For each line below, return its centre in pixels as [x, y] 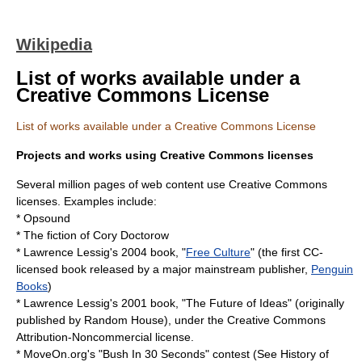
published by [50, 320]
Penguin [332, 269]
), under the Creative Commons [245, 320]
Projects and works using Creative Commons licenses [165, 155]
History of [305, 354]
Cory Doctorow [131, 235]
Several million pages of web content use [122, 184]
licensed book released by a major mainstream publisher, [164, 269]
